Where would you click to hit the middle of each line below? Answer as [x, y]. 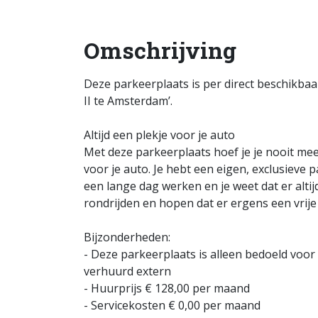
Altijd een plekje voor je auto [159, 135]
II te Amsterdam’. [128, 101]
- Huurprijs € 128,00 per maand [167, 288]
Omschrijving [160, 50]
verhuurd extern [127, 271]
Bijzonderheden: [127, 237]
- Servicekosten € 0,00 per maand [172, 305]
